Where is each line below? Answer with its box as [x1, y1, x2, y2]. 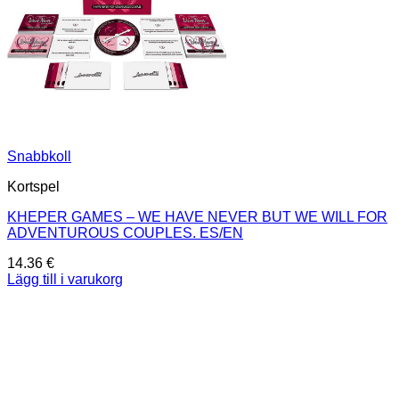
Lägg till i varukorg [7, 271, 123, 287]
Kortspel [7, 178, 60, 194]
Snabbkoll [7, 148, 71, 164]
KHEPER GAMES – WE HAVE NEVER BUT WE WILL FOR [7, 208, 387, 224]
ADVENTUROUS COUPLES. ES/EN [7, 224, 243, 240]
